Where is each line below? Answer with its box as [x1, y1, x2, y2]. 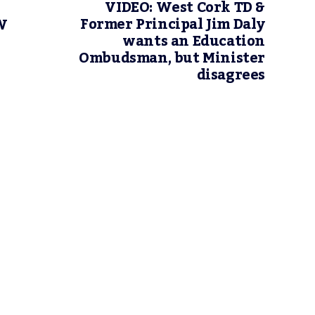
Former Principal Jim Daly [79, 11, 265, 39]
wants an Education [122, 27, 265, 56]
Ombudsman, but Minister [79, 44, 265, 72]
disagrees [196, 61, 265, 89]
